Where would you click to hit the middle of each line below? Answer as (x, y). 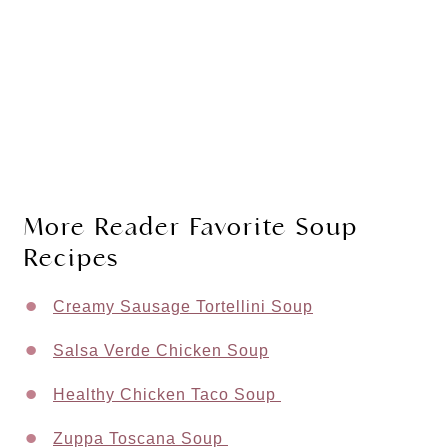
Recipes (71, 257)
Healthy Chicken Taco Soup (167, 394)
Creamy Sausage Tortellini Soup (183, 306)
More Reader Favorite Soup (191, 226)
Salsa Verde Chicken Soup (161, 350)
